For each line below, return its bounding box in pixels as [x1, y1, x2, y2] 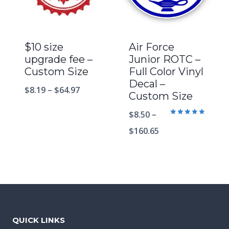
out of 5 [170, 131, 196, 139]
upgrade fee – [25, 53, 93, 66]
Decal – [129, 78, 165, 90]
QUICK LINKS [12, 215, 65, 225]
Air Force [129, 41, 174, 54]
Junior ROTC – [129, 53, 200, 66]
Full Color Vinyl [129, 65, 203, 78]
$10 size [25, 41, 63, 54]
